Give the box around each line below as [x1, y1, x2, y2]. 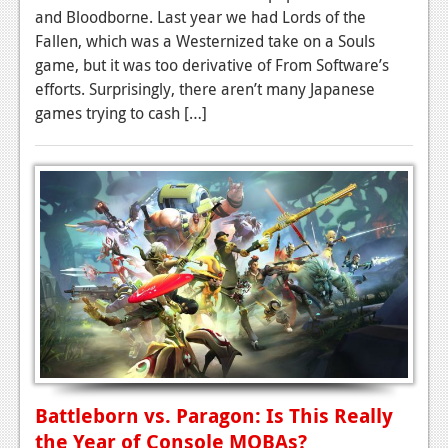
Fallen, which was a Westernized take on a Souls [35, 30, 375, 53]
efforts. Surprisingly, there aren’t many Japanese [35, 78, 375, 101]
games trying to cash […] [35, 102, 207, 125]
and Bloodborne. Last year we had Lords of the [35, 6, 366, 29]
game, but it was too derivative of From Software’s [35, 54, 389, 77]
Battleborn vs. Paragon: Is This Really [35, 401, 393, 429]
